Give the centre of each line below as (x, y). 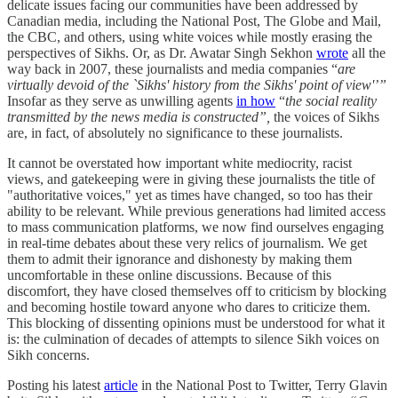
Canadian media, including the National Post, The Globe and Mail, (194, 20)
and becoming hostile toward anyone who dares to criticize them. (189, 306)
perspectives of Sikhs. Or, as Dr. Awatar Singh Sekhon (162, 52)
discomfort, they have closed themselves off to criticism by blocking (197, 291)
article (121, 385)
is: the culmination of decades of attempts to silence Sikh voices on (193, 338)
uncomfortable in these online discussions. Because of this (169, 275)
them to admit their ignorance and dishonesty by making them (179, 259)
